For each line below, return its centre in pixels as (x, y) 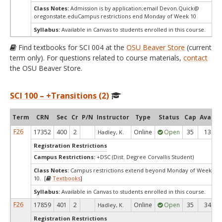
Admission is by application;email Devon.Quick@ (134, 8)
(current (198, 47)
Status (169, 117)
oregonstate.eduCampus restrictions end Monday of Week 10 (115, 16)
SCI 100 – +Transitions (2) (59, 96)
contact (195, 58)
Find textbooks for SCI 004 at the (71, 47)
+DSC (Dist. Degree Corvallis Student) (145, 157)
